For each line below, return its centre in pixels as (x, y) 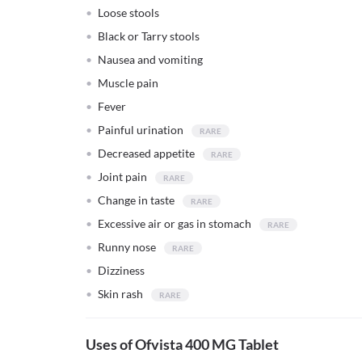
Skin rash (120, 294)
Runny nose (127, 247)
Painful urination (141, 130)
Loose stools (128, 13)
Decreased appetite (146, 153)
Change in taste (136, 200)
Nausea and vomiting (150, 59)
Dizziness (121, 270)
